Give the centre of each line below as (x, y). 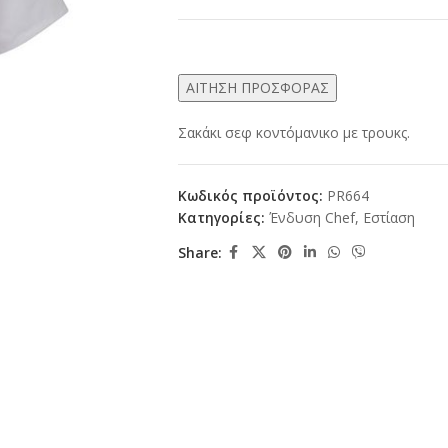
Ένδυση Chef (311, 217)
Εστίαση (388, 217)
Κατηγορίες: (221, 217)
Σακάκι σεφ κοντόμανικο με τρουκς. (293, 132)
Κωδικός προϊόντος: (252, 195)
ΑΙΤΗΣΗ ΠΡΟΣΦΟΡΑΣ (257, 87)
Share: (199, 252)
